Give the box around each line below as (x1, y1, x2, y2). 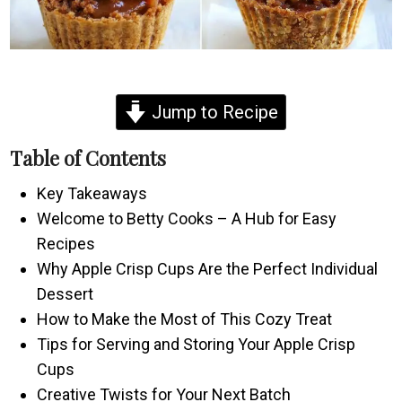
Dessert (37, 284, 94, 303)
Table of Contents (10, 144, 167, 171)
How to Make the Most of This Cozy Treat (37, 309, 333, 328)
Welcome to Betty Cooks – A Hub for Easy (37, 208, 337, 228)
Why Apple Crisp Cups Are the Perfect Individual (37, 258, 379, 278)
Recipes (37, 233, 96, 253)
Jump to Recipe (147, 100, 278, 123)
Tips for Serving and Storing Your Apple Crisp (37, 334, 356, 354)
